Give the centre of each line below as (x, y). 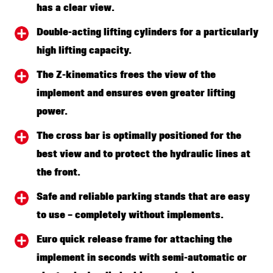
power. (52, 112)
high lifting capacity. (84, 51)
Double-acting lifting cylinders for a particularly (147, 33)
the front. (58, 173)
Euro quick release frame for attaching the (134, 240)
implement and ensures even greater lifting (136, 94)
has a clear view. (76, 8)
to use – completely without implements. (130, 215)
